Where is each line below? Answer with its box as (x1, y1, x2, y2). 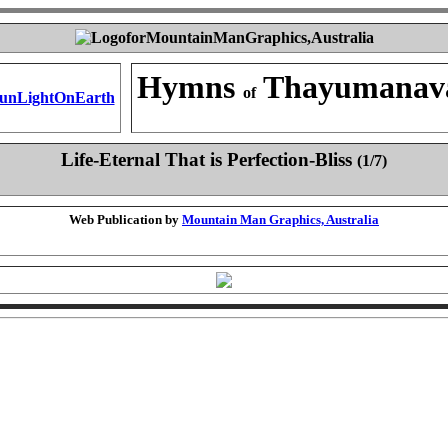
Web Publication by (69, 212, 182, 227)
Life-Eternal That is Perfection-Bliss (61, 149, 357, 170)
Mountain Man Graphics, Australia (182, 212, 379, 227)
